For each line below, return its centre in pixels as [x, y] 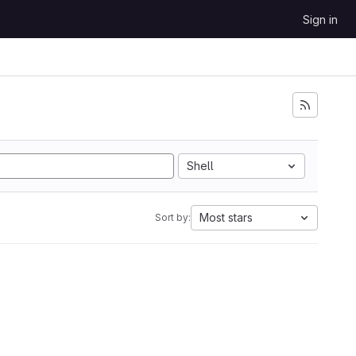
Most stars [226, 217]
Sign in [320, 19]
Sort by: [173, 217]
